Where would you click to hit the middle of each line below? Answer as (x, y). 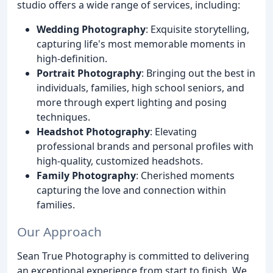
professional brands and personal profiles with (145, 146)
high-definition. (72, 58)
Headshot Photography (93, 131)
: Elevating (173, 131)
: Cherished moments (185, 175)
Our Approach (59, 232)
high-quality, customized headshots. (120, 161)
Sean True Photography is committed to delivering (133, 256)
